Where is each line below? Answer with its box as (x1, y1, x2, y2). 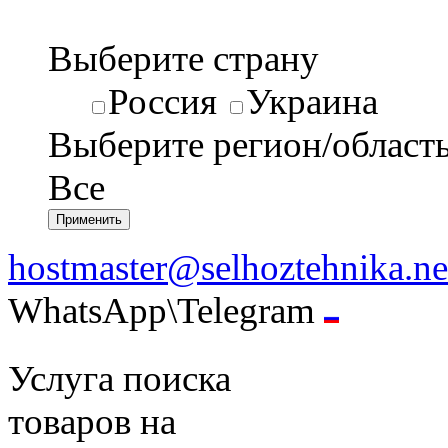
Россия (108, 80, 217, 122)
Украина (246, 80, 378, 122)
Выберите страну (48, 37, 319, 79)
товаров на (8, 400, 176, 442)
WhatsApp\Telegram (8, 289, 324, 331)
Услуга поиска (8, 357, 231, 399)
